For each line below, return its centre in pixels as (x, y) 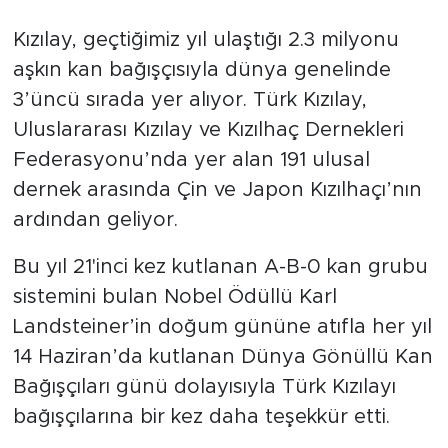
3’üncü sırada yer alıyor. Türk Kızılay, (189, 100)
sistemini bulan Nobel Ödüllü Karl (174, 297)
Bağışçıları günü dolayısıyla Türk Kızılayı (204, 387)
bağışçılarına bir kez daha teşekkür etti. (201, 417)
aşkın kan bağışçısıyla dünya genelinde (201, 70)
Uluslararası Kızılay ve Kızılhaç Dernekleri (208, 130)
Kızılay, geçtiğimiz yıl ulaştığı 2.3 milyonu (205, 40)
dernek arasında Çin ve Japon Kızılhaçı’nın (217, 190)
